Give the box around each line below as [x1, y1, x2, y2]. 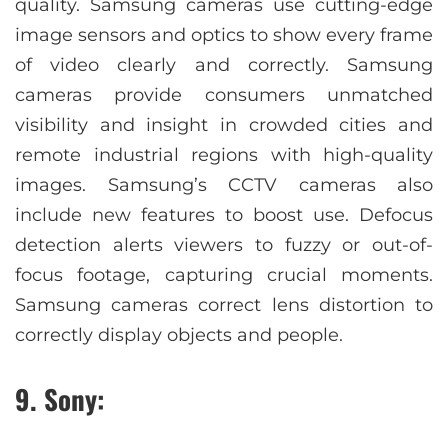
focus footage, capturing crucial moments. [15, 263, 433, 286]
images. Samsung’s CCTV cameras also [15, 173, 433, 196]
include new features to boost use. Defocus [15, 203, 433, 226]
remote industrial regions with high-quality [15, 143, 433, 166]
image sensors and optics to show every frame [15, 23, 433, 46]
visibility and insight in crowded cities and [15, 113, 433, 136]
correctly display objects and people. [15, 323, 343, 346]
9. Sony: [15, 378, 105, 419]
